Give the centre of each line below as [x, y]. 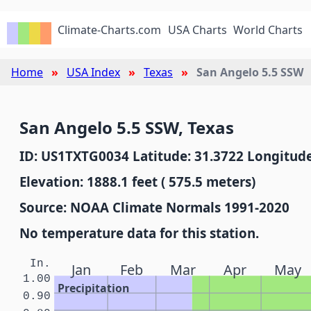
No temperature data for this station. [139, 233]
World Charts [268, 30]
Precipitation [94, 288]
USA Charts [197, 30]
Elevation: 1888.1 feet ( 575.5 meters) [137, 182]
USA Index [93, 72]
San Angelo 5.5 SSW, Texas [127, 127]
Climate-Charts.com [110, 30]
